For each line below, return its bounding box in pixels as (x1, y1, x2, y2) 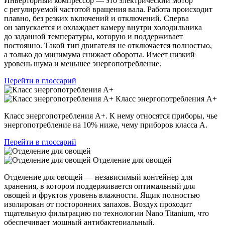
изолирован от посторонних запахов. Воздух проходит (4, 199, 192, 208)
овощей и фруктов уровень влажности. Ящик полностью (4, 190, 200, 199)
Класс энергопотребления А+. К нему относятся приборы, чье (4, 111, 217, 120)
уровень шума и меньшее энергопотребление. (4, 59, 161, 68)
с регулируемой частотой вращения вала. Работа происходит (4, 5, 212, 14)
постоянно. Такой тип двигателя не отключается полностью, (4, 41, 212, 50)
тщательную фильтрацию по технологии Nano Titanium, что (4, 208, 209, 217)
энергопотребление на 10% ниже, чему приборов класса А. (4, 120, 207, 129)
